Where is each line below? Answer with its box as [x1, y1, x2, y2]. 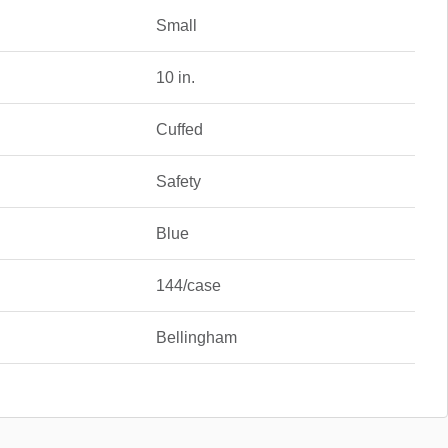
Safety [155, 172, 201, 190]
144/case [155, 276, 221, 294]
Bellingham [155, 328, 237, 346]
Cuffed [155, 120, 203, 138]
